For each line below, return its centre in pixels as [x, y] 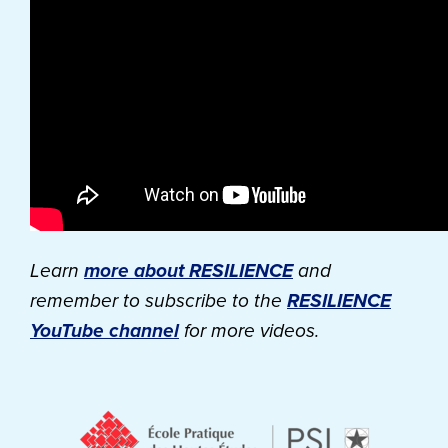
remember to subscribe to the [158, 300]
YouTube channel [104, 330]
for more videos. [249, 330]
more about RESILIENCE [188, 270]
